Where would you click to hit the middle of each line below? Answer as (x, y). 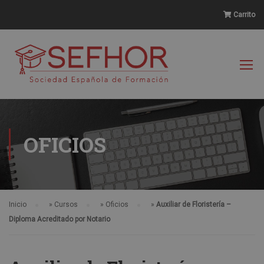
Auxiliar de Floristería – (194, 204)
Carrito (243, 15)
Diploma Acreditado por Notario (60, 219)
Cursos (66, 204)
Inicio (18, 204)
